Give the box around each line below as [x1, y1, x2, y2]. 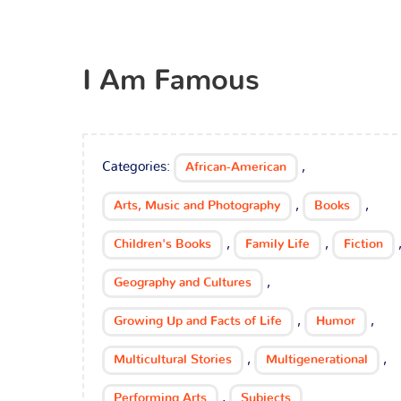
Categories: [102, 160, 174, 175]
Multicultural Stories [114, 354, 232, 367]
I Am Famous [82, 66, 260, 96]
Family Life [245, 238, 310, 252]
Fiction [344, 238, 383, 252]
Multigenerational [266, 354, 368, 367]
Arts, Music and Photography [114, 200, 280, 213]
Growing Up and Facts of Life [114, 315, 282, 328]
